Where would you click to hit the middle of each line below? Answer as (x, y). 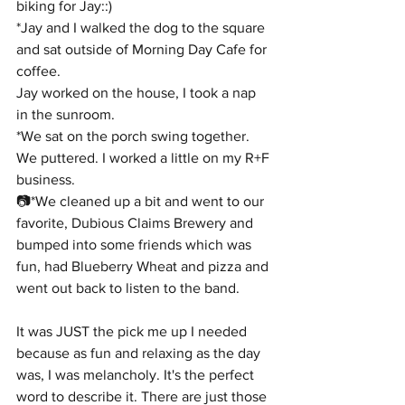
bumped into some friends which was (136, 245)
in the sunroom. (66, 114)
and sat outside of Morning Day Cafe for (143, 49)
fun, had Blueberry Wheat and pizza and (144, 266)
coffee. (38, 71)
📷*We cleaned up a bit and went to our (142, 201)
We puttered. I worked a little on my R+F (145, 158)
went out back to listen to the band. (128, 288)
